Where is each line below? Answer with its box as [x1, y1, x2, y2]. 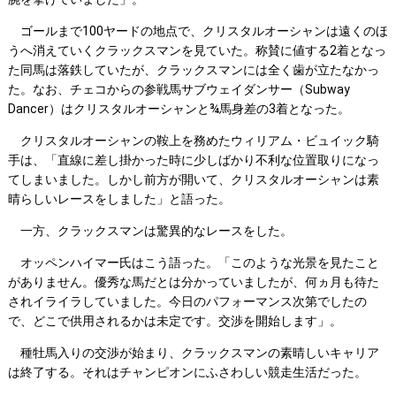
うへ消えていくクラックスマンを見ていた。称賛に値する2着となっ [7, 43, 386, 58]
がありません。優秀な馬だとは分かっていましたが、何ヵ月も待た [7, 275, 379, 290]
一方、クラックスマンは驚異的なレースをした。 [7, 224, 293, 239]
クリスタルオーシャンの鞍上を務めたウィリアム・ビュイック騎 [7, 133, 379, 148]
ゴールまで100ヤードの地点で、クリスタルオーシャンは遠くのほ [7, 24, 388, 39]
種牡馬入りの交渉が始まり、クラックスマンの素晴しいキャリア [7, 346, 379, 361]
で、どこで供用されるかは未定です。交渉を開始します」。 [7, 314, 342, 329]
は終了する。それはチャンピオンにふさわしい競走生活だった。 [7, 365, 367, 380]
